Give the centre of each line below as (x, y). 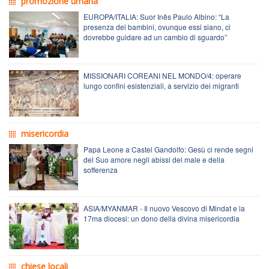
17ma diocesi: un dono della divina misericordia (162, 218)
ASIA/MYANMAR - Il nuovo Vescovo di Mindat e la (164, 208)
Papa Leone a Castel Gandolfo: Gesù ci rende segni (168, 149)
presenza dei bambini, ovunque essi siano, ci (157, 26)
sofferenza (101, 169)
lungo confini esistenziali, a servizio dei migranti (161, 85)
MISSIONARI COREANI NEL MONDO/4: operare (162, 75)
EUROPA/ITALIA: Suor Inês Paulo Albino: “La (156, 16)
